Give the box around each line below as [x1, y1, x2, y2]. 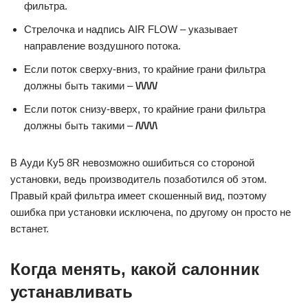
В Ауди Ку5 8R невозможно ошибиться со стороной [10, 157, 254, 168]
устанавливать [10, 283, 133, 301]
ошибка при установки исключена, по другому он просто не [10, 206, 291, 218]
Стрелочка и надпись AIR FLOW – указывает [24, 23, 238, 35]
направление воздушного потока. [24, 40, 181, 52]
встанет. [10, 223, 49, 234]
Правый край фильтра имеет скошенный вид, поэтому [10, 190, 267, 201]
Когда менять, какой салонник [10, 260, 259, 278]
